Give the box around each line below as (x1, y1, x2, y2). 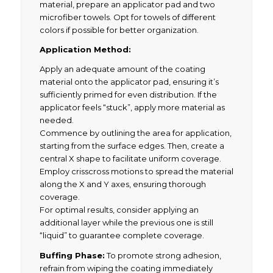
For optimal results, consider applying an (39, 205, 199, 215)
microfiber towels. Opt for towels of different (39, 12, 216, 23)
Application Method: (39, 44, 131, 55)
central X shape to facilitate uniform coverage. (39, 154, 221, 164)
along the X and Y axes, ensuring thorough (39, 179, 206, 190)
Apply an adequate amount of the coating (39, 64, 205, 74)
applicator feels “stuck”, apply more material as (39, 102, 225, 113)
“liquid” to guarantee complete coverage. (39, 230, 204, 241)
